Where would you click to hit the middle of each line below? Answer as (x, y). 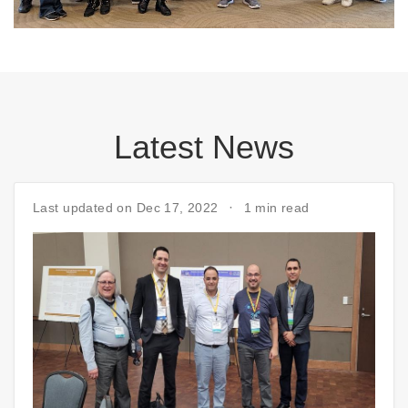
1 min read (276, 208)
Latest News (204, 148)
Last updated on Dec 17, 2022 (128, 208)
